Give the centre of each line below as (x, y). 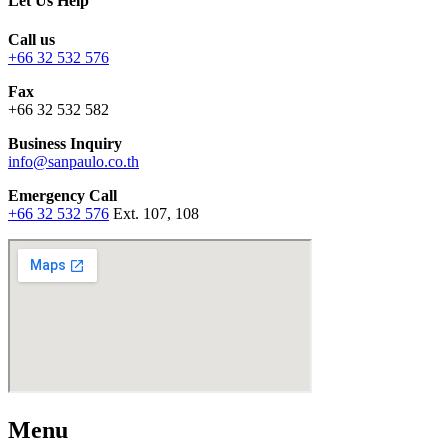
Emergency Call (62, 196)
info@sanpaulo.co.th (73, 162)
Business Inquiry (65, 144)
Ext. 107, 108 (154, 214)
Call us (31, 40)
